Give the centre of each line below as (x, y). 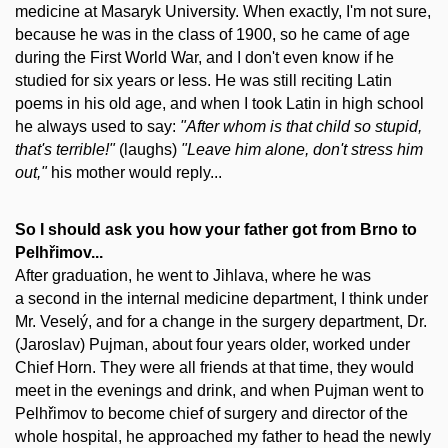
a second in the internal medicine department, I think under (221, 298)
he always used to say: (97, 127)
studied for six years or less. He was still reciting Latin (203, 81)
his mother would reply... (134, 173)
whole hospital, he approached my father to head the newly (223, 436)
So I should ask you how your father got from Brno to (216, 229)
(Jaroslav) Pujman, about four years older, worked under (212, 344)
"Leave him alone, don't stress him (302, 150)
